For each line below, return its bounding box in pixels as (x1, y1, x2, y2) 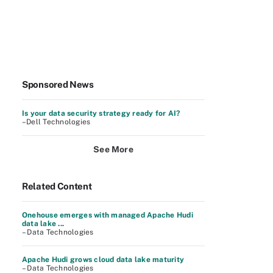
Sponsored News (22, 79, 94, 90)
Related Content (22, 181, 92, 191)
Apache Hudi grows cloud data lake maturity (22, 255, 185, 264)
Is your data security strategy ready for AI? (22, 109, 180, 118)
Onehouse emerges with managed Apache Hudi (22, 211, 193, 219)
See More (93, 144, 133, 154)
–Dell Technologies (22, 118, 91, 126)
